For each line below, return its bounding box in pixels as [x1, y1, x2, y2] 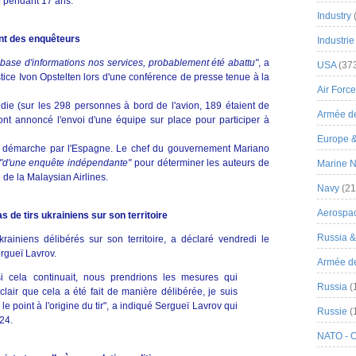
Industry [317, 10, 351, 21]
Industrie [317, 35, 354, 46]
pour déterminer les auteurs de [131, 157, 270, 168]
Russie [317, 306, 347, 317]
